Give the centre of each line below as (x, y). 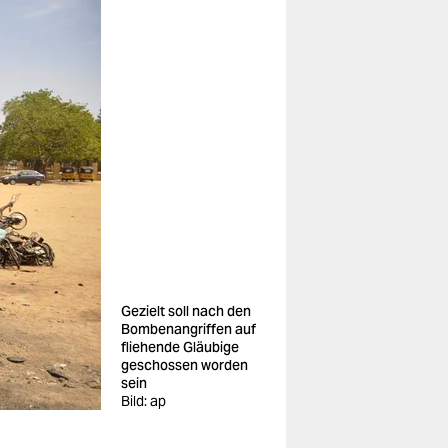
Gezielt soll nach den (186, 311)
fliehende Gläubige (180, 347)
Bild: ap (143, 401)
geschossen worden (184, 365)
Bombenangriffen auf (188, 329)
